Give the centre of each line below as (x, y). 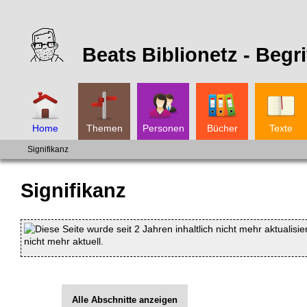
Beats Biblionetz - (169, 55)
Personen (163, 128)
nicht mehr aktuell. (64, 241)
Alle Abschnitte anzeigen (125, 299)
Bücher (222, 128)
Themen (104, 128)
